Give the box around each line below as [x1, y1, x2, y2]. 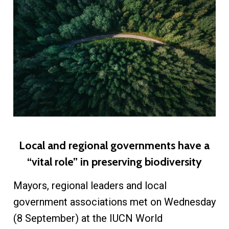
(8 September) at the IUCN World [13, 212, 163, 225]
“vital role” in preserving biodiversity [27, 155, 202, 169]
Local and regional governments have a [19, 139, 210, 152]
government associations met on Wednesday [13, 196, 216, 209]
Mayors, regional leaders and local [13, 179, 167, 192]
